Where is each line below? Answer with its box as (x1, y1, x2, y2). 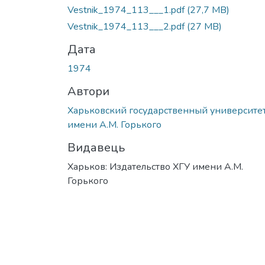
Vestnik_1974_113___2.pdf (67, 20, 187, 33)
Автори (67, 83, 109, 99)
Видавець (67, 139, 125, 156)
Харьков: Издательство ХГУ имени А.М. (67, 160, 243, 173)
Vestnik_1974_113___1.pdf (67, 3, 187, 17)
